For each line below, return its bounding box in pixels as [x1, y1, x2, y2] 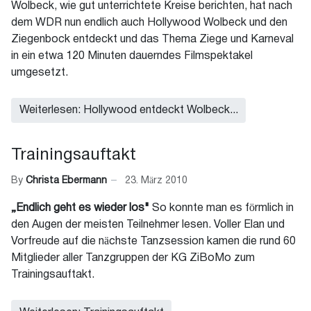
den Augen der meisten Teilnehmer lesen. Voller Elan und [11, 220, 285, 230]
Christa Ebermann [26, 176, 107, 185]
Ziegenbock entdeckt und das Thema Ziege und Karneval [11, 34, 296, 44]
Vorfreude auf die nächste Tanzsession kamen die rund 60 [11, 237, 296, 247]
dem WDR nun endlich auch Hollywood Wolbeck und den [11, 17, 287, 28]
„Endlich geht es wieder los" [11, 203, 152, 214]
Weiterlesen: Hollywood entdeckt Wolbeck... [19, 105, 238, 115]
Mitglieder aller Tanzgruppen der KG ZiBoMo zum [11, 253, 255, 264]
